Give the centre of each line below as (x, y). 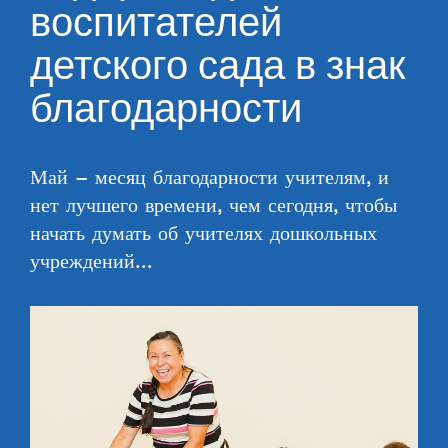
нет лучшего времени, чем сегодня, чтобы (213, 206)
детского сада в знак (218, 69)
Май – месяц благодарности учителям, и (209, 178)
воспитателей (156, 26)
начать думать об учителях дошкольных (203, 234)
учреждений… (91, 262)
